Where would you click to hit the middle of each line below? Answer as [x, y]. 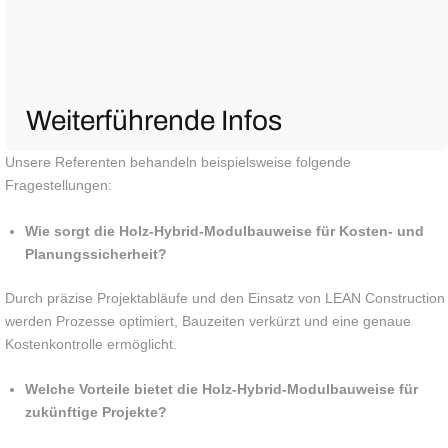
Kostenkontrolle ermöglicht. [91, 343]
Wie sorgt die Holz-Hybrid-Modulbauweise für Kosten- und [224, 230]
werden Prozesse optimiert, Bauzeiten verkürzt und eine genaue [208, 320]
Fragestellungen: [58, 185]
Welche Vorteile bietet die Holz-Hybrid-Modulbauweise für [221, 389]
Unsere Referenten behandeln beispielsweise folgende [178, 162]
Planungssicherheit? [96, 253]
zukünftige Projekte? [96, 412]
